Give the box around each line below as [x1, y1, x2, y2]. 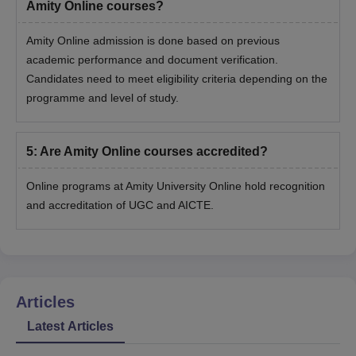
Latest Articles [27, 319, 114, 334]
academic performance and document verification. [26, 53, 278, 67]
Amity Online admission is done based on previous [26, 34, 280, 48]
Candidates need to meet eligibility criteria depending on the [26, 72, 327, 86]
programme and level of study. [26, 91, 179, 105]
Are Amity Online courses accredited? [40, 145, 268, 159]
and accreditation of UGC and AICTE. [26, 199, 214, 212]
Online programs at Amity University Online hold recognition [26, 180, 325, 193]
